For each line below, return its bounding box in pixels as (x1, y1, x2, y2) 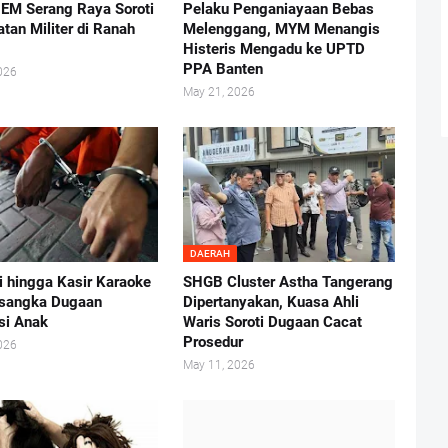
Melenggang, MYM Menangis (182, 20, 380, 39)
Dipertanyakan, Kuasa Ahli (182, 293, 359, 312)
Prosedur (182, 333, 243, 352)
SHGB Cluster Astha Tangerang (182, 273, 393, 292)
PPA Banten (182, 60, 263, 79)
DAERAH (189, 248, 230, 260)
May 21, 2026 (182, 85, 255, 100)
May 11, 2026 (182, 358, 255, 373)
